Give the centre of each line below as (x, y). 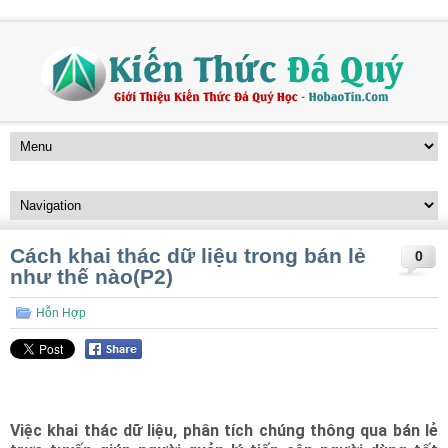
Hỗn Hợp (61, 313)
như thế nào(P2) (91, 276)
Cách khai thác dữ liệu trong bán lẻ (188, 255)
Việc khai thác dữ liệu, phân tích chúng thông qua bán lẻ (224, 430)
